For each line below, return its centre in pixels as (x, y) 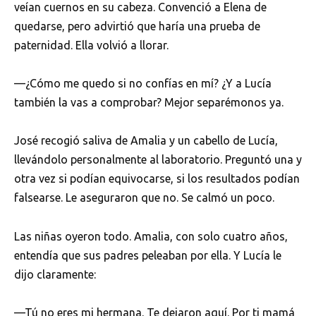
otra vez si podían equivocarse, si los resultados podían (157, 179)
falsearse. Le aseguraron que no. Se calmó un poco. (144, 198)
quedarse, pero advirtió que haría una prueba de (137, 26)
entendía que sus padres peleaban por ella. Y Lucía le (148, 255)
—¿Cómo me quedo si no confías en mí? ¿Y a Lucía (143, 84)
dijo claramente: (55, 274)
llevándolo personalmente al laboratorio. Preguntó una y (158, 160)
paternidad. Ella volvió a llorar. (91, 45)
